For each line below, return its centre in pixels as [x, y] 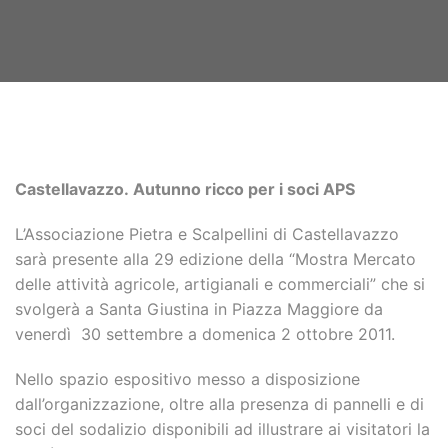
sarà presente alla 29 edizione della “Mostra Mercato [215, 259]
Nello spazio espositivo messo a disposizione [187, 379]
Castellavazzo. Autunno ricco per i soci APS [185, 189]
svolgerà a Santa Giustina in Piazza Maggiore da [199, 309]
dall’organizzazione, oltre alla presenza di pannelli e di [219, 404]
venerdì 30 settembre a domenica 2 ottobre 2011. [205, 334]
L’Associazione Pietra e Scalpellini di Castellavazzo [207, 234]
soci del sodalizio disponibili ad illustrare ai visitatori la [222, 429]
